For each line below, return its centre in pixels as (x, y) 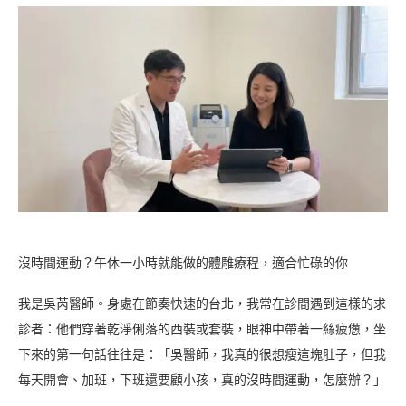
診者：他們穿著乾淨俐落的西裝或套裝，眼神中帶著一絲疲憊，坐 (202, 330)
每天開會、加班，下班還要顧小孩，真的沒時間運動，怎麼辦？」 (202, 381)
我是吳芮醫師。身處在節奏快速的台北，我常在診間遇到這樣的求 (202, 304)
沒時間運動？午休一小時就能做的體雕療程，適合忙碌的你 (183, 264)
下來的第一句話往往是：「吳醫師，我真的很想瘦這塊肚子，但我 (202, 355)
